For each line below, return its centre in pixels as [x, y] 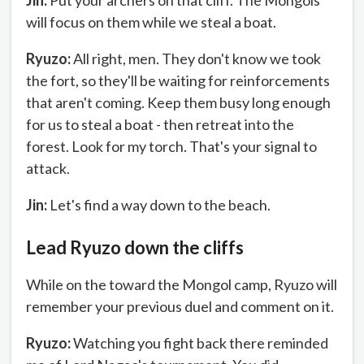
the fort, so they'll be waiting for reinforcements [178, 81]
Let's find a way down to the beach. [159, 205]
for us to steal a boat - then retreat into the [160, 125]
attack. [48, 169]
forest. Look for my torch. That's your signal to [171, 147]
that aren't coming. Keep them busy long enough [178, 103]
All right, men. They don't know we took [196, 59]
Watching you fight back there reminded [199, 343]
